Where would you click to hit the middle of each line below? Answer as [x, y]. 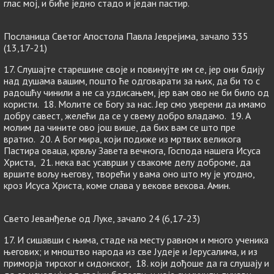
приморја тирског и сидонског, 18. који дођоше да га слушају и [136, 263]
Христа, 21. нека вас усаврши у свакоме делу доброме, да [127, 162]
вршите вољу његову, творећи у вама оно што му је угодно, [129, 174]
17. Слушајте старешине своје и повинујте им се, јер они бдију [134, 69]
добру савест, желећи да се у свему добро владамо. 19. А [127, 116]
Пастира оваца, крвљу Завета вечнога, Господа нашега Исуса [132, 150]
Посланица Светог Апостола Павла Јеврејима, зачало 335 [126, 36]
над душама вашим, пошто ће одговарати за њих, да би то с [132, 81]
